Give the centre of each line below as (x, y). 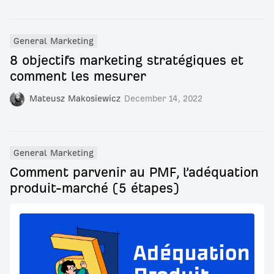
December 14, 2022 (163, 99)
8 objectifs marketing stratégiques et (127, 60)
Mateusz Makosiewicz (75, 99)
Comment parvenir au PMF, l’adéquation (134, 172)
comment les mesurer (78, 76)
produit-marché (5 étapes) (94, 188)
